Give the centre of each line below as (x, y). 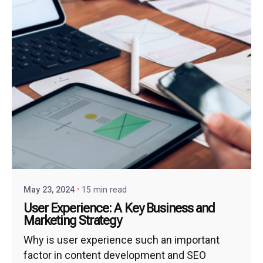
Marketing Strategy (73, 221)
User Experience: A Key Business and (119, 208)
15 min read (104, 190)
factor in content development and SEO (115, 255)
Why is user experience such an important (122, 240)
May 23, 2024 (49, 190)
